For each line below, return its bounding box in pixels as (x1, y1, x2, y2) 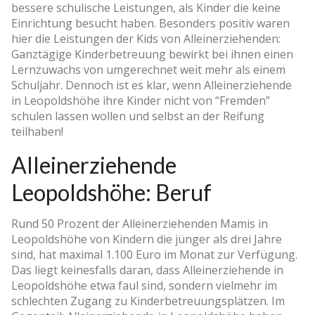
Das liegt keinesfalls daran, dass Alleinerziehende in (11, 262, 283, 278)
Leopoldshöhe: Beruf (11, 178, 212, 206)
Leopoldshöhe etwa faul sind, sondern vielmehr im (11, 277, 277, 293)
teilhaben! (11, 123, 63, 139)
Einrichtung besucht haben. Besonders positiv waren (11, 15, 290, 31)
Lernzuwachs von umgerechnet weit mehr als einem (11, 61, 285, 77)
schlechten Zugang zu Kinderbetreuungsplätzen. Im (11, 292, 285, 309)
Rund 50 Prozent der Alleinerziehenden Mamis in (11, 215, 268, 231)
